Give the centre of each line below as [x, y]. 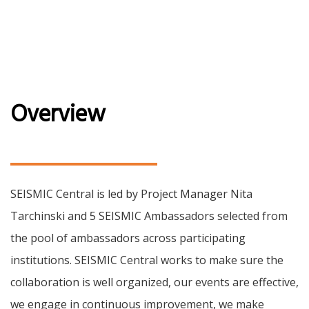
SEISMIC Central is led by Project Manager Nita [131, 193]
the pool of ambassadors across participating [128, 238]
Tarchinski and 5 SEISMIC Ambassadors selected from [149, 216]
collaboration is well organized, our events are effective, [154, 282]
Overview [58, 112]
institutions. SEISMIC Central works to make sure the [147, 260]
